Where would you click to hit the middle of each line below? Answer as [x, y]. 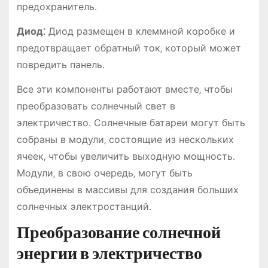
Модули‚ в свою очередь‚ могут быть [104, 173]
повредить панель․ [60, 64]
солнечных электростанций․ [84, 206]
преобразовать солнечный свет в [96, 106]
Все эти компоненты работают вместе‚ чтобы [124, 89]
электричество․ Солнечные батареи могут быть [131, 122]
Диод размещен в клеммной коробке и [140, 31]
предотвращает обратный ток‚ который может [129, 48]
